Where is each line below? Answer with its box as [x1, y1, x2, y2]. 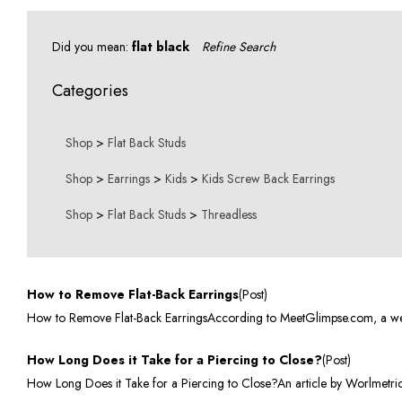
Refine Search [202, 38, 275, 56]
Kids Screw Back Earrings [202, 170, 335, 188]
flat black [132, 38, 189, 56]
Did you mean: [52, 38, 132, 56]
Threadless [201, 205, 257, 223]
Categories [52, 79, 128, 102]
